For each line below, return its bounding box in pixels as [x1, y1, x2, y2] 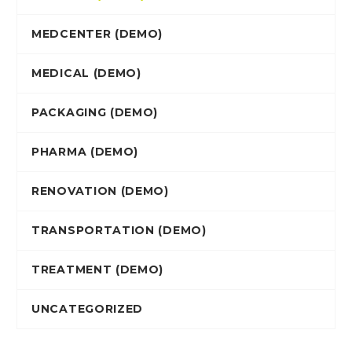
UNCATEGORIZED [31, 302, 144, 317]
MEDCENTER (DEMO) [31, 27, 163, 42]
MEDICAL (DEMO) [31, 66, 141, 81]
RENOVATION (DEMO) [31, 184, 169, 199]
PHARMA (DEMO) [31, 145, 139, 159]
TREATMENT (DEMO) [31, 262, 164, 277]
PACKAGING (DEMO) [31, 105, 159, 120]
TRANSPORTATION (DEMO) [31, 223, 207, 238]
